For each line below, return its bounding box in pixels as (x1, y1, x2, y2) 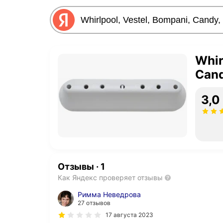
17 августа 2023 (106, 211, 153, 219)
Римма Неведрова (78, 190, 141, 199)
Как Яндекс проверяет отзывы (58, 173, 163, 182)
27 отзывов (78, 199, 111, 207)
